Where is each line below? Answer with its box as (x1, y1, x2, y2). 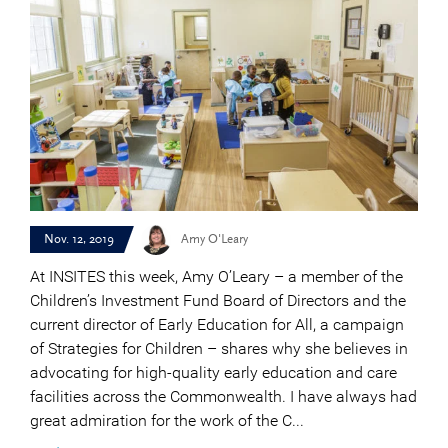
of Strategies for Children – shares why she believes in (30, 338, 408, 358)
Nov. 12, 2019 (44, 232, 114, 246)
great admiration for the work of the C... (30, 410, 304, 430)
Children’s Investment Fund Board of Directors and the (30, 290, 406, 310)
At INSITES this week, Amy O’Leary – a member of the (30, 266, 403, 286)
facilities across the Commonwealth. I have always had (30, 386, 417, 406)
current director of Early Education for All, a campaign (30, 314, 404, 334)
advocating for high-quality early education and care (30, 362, 397, 382)
